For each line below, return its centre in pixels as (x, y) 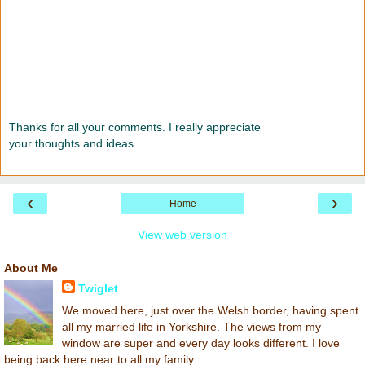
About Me (31, 268)
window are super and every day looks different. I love (200, 343)
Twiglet (98, 289)
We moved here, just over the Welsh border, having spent (210, 311)
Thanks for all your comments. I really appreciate (135, 127)
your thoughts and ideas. (73, 143)
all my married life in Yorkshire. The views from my (191, 327)
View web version (182, 235)
